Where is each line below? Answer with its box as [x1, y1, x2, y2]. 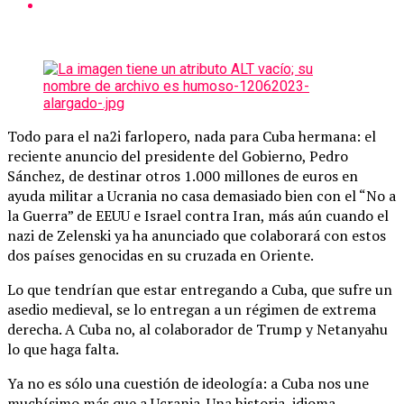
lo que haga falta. [7, 338, 119, 359]
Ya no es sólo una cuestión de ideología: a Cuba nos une [7, 372, 369, 393]
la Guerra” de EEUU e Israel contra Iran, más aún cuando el [7, 205, 389, 225]
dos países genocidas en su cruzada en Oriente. [7, 244, 314, 265]
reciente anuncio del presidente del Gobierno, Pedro [7, 145, 348, 166]
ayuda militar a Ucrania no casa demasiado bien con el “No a [7, 185, 396, 206]
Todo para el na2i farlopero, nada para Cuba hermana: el [7, 125, 376, 146]
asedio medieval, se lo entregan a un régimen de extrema [7, 298, 376, 319]
